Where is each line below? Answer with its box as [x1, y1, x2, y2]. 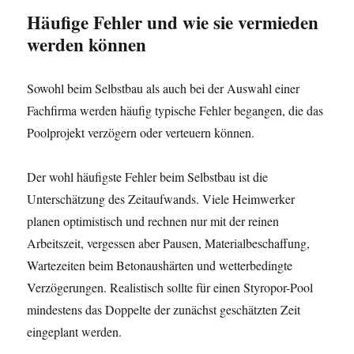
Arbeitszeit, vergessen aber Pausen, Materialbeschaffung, [27, 235, 311, 251]
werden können [27, 31, 147, 58]
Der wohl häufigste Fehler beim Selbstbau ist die [27, 168, 269, 185]
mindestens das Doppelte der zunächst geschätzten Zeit [27, 301, 301, 318]
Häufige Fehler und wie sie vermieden [27, 9, 319, 36]
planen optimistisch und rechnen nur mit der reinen [27, 213, 280, 229]
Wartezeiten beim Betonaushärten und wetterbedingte [27, 257, 293, 273]
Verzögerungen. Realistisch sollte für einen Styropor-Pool [27, 279, 314, 296]
